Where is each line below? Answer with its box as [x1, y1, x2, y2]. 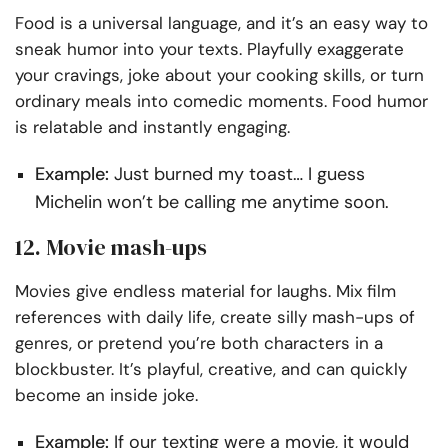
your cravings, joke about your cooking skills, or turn [15, 63, 424, 86]
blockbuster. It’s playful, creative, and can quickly [15, 357, 407, 380]
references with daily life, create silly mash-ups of [15, 305, 415, 328]
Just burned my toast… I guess [109, 161, 365, 186]
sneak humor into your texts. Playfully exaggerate [15, 37, 404, 60]
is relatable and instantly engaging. [15, 115, 290, 138]
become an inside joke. [15, 383, 198, 406]
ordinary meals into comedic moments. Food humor [15, 89, 428, 112]
